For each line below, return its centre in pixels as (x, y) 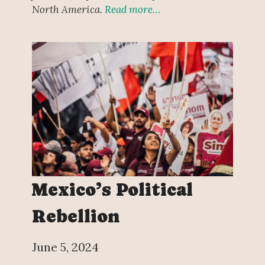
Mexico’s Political (112, 190)
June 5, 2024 (65, 247)
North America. (68, 9)
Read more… (132, 9)
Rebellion (76, 216)
